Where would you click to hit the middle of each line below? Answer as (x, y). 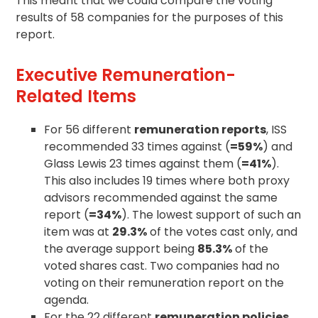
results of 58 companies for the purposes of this (150, 17)
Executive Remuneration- (126, 75)
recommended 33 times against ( (137, 146)
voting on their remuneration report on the (164, 283)
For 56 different (89, 129)
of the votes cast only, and (223, 231)
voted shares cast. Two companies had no (162, 265)
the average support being (121, 248)
